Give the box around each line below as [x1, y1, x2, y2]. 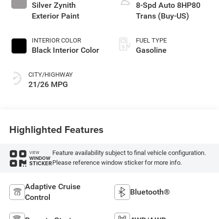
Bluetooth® [130, 187, 170, 197]
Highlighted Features [9, 122, 104, 136]
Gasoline [136, 45, 167, 55]
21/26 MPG [28, 80, 68, 89]
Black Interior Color [31, 45, 99, 55]
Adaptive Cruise [24, 182, 81, 192]
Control [24, 193, 50, 202]
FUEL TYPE [136, 37, 167, 44]
